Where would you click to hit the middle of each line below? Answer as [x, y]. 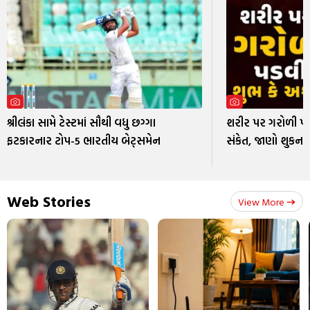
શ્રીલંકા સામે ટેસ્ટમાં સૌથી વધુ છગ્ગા [81, 122]
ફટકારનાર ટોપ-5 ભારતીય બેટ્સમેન [84, 140]
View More [261, 202]
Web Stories [49, 201]
